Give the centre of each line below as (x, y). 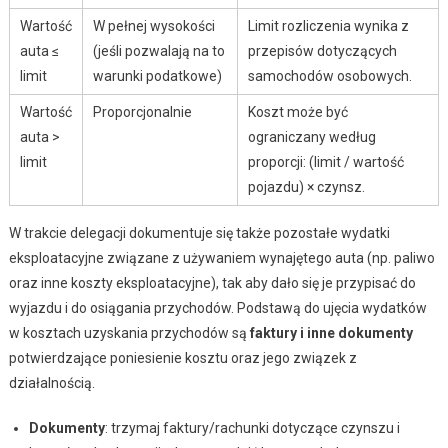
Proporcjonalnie (142, 111)
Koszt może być (297, 111)
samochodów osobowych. (329, 75)
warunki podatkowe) (157, 75)
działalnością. (51, 382)
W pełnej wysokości (153, 25)
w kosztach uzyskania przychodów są (129, 332)
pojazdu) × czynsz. (306, 186)
